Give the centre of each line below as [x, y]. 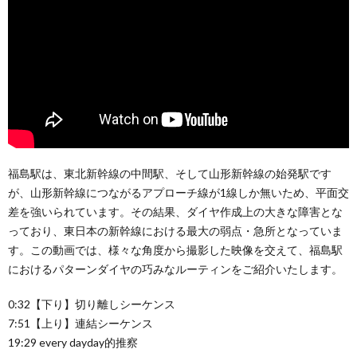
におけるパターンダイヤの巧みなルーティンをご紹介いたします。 [175, 269]
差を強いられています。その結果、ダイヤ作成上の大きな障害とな [175, 211]
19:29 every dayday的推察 [73, 342]
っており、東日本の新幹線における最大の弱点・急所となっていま [175, 230]
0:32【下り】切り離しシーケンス [92, 304]
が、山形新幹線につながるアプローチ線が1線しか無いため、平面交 [178, 192]
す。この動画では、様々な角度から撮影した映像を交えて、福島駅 [175, 249]
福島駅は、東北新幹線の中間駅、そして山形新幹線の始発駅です [170, 173]
